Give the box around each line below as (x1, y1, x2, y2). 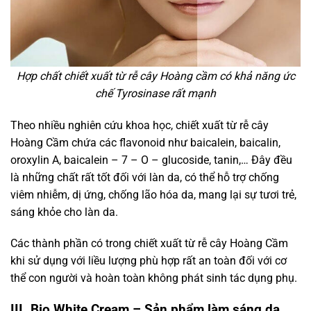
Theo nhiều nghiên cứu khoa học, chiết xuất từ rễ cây (10, 118, 269, 132)
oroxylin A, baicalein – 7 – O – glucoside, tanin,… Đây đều (10, 153, 292, 167)
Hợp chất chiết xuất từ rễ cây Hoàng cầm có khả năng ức (16, 69, 295, 83)
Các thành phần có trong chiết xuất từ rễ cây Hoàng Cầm (10, 237, 288, 251)
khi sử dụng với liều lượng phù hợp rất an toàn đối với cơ (10, 254, 287, 268)
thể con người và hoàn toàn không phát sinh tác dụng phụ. (10, 271, 297, 285)
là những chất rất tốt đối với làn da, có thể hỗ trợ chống (10, 170, 279, 184)
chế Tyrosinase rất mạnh (95, 86, 216, 100)
